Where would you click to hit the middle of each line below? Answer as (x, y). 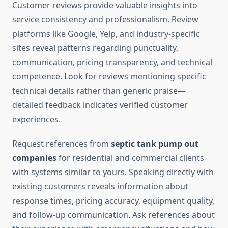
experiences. (36, 119)
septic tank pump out (155, 144)
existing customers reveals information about (100, 187)
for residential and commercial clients (130, 158)
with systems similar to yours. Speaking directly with (113, 172)
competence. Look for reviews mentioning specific (109, 77)
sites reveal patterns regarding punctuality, (95, 48)
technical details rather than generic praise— (99, 91)
